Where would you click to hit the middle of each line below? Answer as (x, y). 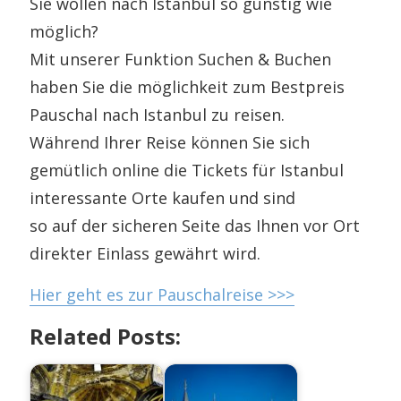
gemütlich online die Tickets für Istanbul (187, 170)
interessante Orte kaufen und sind (163, 197)
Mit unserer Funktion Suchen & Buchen (181, 59)
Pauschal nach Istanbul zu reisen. (158, 114)
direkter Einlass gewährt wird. (145, 253)
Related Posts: (106, 336)
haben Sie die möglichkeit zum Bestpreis (188, 86)
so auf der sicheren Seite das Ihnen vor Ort (195, 225)
